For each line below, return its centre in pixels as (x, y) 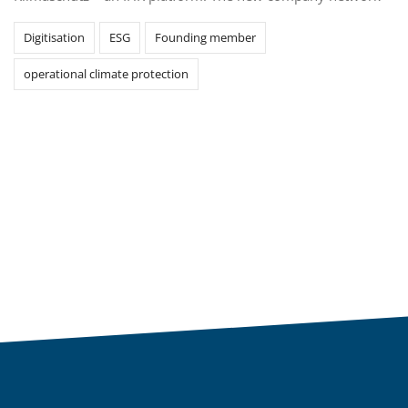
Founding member (205, 38)
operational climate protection (106, 74)
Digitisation (54, 38)
